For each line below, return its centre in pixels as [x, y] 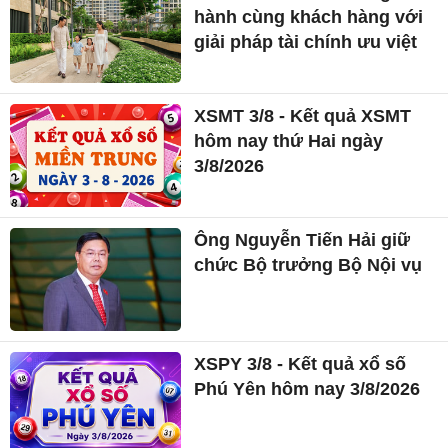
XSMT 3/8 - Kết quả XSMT [303, 116]
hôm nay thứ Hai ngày [289, 141]
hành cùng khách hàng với [309, 17]
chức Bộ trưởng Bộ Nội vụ [308, 264]
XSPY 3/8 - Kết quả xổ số [300, 363]
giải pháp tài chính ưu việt [306, 42]
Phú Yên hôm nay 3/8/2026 [307, 388]
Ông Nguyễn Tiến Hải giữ [302, 239]
